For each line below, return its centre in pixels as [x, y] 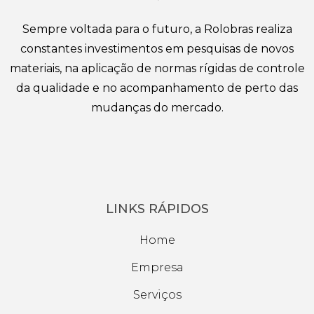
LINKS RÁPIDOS [157, 209]
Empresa [157, 267]
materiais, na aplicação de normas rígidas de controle [157, 68]
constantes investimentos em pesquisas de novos [157, 49]
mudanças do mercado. [157, 108]
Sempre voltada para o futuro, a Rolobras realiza [157, 29]
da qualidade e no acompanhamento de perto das [157, 88]
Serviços [157, 295]
